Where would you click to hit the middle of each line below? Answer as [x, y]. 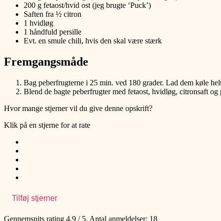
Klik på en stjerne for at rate [47, 125]
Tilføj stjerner [35, 198]
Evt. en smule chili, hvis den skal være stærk [93, 41]
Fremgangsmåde [46, 61]
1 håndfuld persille [53, 32]
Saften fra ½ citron [53, 14]
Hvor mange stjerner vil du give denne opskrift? [78, 108]
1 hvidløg [38, 23]
